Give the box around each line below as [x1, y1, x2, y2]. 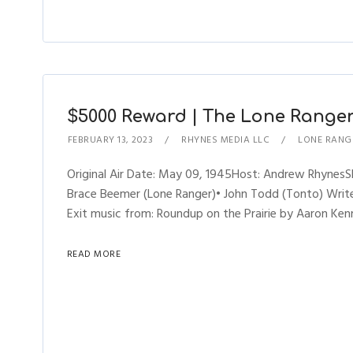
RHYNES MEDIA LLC [181, 132, 270, 147]
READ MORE [66, 247, 121, 262]
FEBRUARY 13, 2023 [67, 132, 154, 147]
